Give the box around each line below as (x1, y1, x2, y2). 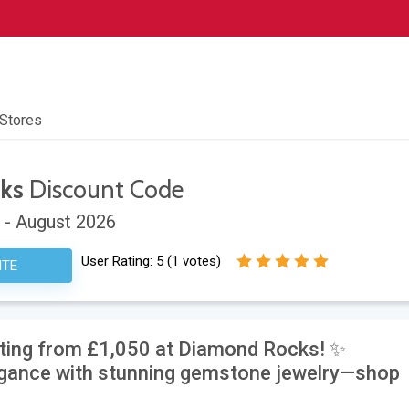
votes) (178, 253, 221, 270)
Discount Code (24, 174, 184, 205)
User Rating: (80, 253, 156, 270)
